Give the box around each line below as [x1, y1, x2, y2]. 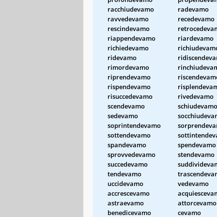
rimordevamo [108, 62, 149, 72]
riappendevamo [108, 33, 155, 43]
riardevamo [178, 33, 214, 43]
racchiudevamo [108, 4, 154, 14]
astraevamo [108, 198, 144, 207]
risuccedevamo [108, 92, 153, 101]
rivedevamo [178, 92, 214, 101]
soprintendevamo [108, 121, 161, 130]
